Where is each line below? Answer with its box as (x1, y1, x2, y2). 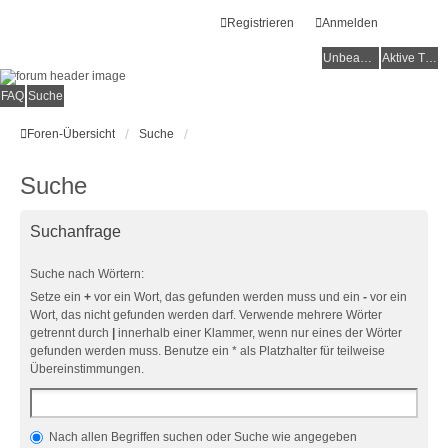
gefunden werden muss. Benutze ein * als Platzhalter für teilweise (30, 344, 385, 358)
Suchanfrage (30, 223, 121, 240)
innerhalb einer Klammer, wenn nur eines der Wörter (115, 326, 402, 340)
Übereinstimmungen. (30, 362, 144, 376)
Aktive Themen (425, 51, 437, 65)
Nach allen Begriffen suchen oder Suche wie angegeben (46, 430, 357, 444)
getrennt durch (30, 326, 112, 340)
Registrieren (227, 16, 294, 30)
